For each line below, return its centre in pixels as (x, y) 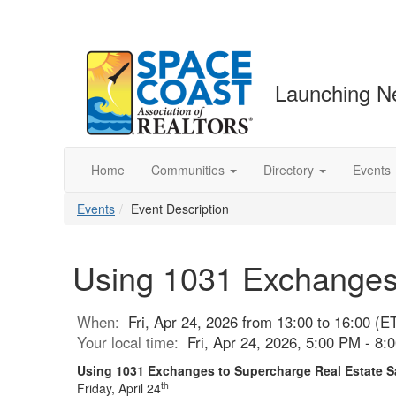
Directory (289, 170)
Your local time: (132, 342)
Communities (188, 170)
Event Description (180, 209)
